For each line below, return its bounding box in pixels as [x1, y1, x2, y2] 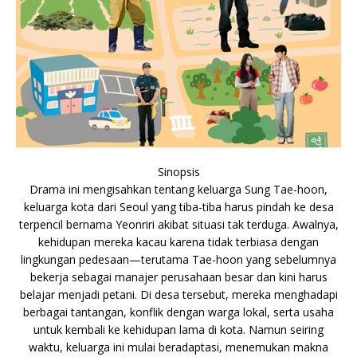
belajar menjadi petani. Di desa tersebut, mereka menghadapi [19, 286, 338, 302]
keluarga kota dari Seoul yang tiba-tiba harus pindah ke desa [23, 198, 334, 214]
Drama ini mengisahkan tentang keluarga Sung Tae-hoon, [29, 181, 328, 197]
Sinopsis [157, 163, 200, 179]
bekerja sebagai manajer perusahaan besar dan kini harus [29, 269, 328, 284]
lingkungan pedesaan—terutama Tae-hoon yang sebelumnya [21, 251, 336, 267]
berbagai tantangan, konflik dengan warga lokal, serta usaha [23, 304, 334, 320]
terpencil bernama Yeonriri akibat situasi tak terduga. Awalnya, [18, 216, 339, 232]
